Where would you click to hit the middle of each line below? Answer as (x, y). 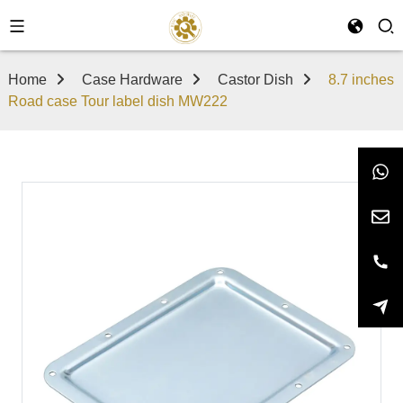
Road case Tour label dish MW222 (117, 101)
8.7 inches (361, 80)
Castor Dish (255, 80)
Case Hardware (132, 80)
